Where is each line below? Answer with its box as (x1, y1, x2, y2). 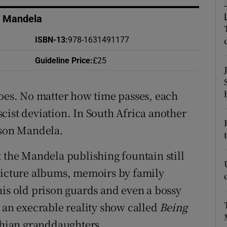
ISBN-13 (34, 35, 65, 44)
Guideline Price (34, 56, 90, 65)
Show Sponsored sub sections (107, 9, 206, 17)
